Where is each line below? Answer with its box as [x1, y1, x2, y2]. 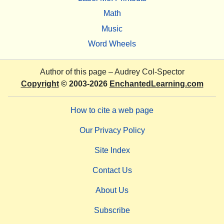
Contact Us [92, 166, 132, 175]
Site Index [94, 146, 130, 155]
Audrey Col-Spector [114, 67, 184, 76]
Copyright [20, 79, 59, 88]
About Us [95, 186, 128, 195]
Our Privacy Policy [79, 126, 145, 135]
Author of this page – [39, 67, 114, 76]
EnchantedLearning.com [109, 79, 203, 88]
